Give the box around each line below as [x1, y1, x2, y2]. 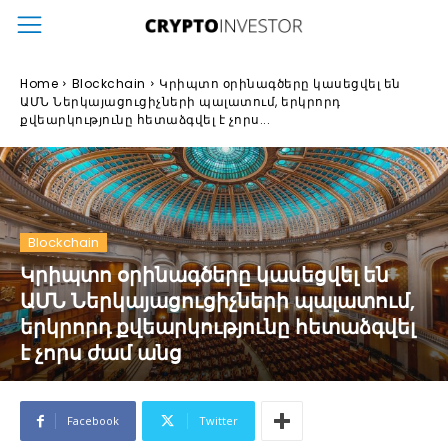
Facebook [67, 413, 119, 429]
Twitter [199, 413, 238, 429]
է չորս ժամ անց [20, 339, 182, 368]
